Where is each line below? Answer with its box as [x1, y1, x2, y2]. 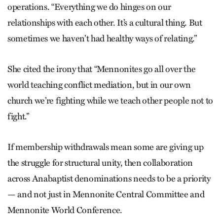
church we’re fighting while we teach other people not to [7, 95, 213, 107]
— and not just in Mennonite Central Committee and [7, 189, 205, 200]
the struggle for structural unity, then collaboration [7, 157, 193, 169]
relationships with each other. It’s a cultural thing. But [7, 17, 202, 29]
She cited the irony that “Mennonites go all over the [7, 64, 196, 75]
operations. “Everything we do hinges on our [7, 1, 171, 13]
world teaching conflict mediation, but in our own [7, 79, 191, 91]
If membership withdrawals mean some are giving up [7, 142, 204, 153]
